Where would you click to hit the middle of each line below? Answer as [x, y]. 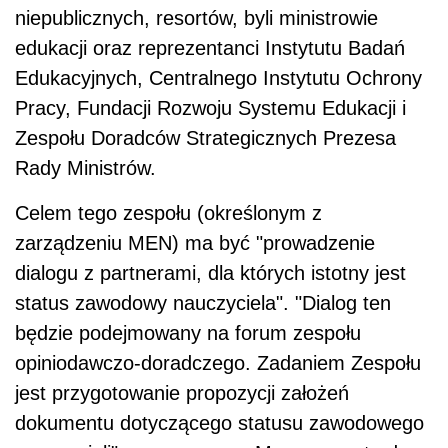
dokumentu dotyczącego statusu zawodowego [219, 423]
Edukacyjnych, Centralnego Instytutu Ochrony [218, 78]
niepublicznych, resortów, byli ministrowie [196, 18]
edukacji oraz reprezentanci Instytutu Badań [210, 48]
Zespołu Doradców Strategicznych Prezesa [205, 138]
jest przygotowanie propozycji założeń [182, 393]
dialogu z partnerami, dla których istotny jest [210, 273]
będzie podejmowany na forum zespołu [188, 333]
